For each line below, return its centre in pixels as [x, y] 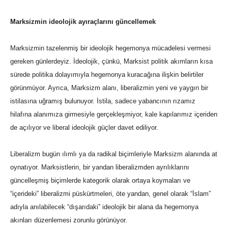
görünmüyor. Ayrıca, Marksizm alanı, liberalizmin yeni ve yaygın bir [109, 88]
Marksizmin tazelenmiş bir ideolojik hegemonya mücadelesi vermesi [110, 48]
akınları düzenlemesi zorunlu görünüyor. [69, 220]
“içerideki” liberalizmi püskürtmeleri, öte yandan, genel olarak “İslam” [110, 194]
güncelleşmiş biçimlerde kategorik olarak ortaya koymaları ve [100, 181]
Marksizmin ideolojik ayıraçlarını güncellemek [83, 22]
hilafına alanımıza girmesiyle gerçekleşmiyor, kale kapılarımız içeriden [114, 115]
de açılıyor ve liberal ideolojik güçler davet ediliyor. [84, 128]
